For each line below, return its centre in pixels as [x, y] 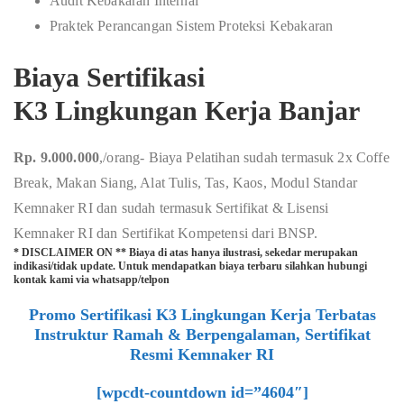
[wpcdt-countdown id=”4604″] [202, 392]
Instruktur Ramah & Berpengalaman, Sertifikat [202, 335]
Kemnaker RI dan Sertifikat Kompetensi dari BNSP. [165, 233]
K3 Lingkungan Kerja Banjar [187, 110]
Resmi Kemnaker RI [202, 354]
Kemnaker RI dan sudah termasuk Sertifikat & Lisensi [171, 208]
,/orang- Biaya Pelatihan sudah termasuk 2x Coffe [244, 157]
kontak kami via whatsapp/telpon [92, 280]
